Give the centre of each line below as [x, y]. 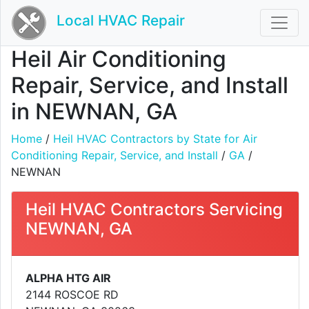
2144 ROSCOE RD [72, 295]
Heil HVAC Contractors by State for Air [155, 139]
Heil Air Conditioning [119, 59]
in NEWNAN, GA [94, 111]
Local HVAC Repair [121, 21]
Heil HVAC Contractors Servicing [154, 209]
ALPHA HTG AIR [68, 278]
